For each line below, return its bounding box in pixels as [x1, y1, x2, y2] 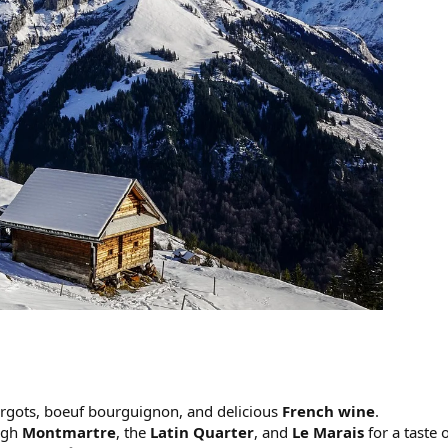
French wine [282, 400, 375, 421]
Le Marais [292, 421, 364, 442]
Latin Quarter [150, 421, 254, 442]
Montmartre [22, 421, 116, 442]
